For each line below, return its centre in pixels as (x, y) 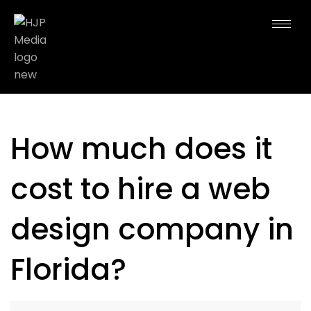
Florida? (68, 270)
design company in (152, 229)
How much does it (141, 149)
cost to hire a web (140, 189)
